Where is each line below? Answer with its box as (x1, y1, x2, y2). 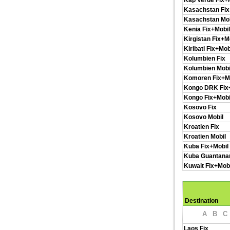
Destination (185, 197, 218, 204)
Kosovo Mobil (184, 113, 223, 121)
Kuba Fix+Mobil (184, 143, 228, 150)
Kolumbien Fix (184, 55, 225, 62)
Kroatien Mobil (184, 133, 226, 140)
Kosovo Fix (184, 104, 217, 111)
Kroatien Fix (184, 123, 219, 130)
